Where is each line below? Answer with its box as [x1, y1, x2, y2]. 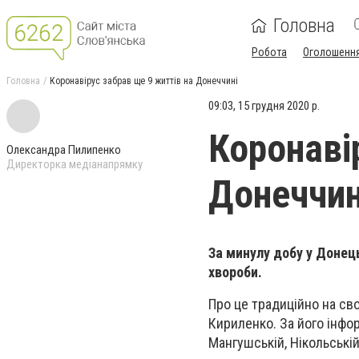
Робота [252, 46, 287, 58]
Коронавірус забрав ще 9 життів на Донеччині [50, 75, 238, 87]
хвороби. [208, 264, 265, 280]
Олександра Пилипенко [6, 143, 121, 157]
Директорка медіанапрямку [6, 157, 143, 171]
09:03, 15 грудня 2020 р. [208, 99, 320, 113]
